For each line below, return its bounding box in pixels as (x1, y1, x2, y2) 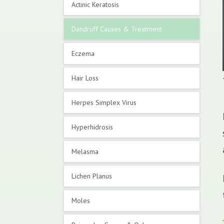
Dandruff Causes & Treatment (71, 24, 162, 33)
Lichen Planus (71, 171, 112, 180)
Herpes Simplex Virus (71, 98, 136, 107)
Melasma (71, 147, 98, 156)
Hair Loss (71, 73, 98, 82)
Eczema (71, 49, 94, 58)
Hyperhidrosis (71, 122, 113, 131)
